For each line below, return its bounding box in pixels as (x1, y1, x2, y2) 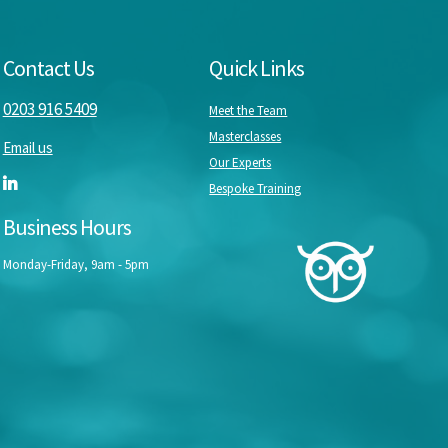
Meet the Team (209, 102, 288, 120)
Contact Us (2, 54, 94, 83)
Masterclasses (209, 128, 282, 146)
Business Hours (2, 213, 131, 242)
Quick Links (209, 54, 305, 83)
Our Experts (209, 154, 272, 172)
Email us (2, 138, 53, 158)
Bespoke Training (209, 180, 302, 198)
